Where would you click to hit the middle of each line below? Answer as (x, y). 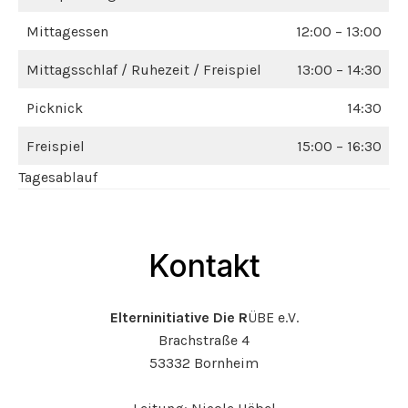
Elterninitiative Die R (178, 318)
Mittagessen (67, 32)
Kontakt (204, 266)
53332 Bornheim (204, 363)
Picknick (55, 108)
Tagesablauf (58, 178)
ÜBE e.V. (273, 318)
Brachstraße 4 (204, 341)
